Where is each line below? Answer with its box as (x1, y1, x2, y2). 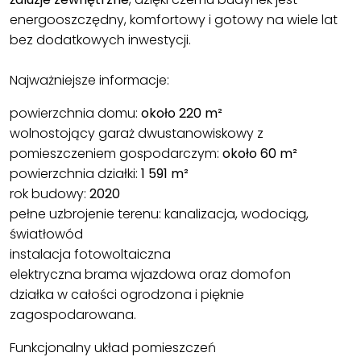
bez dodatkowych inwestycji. (10, 31, 191, 50)
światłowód (10, 225, 83, 244)
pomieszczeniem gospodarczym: (10, 144, 222, 164)
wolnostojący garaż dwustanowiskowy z (10, 124, 263, 143)
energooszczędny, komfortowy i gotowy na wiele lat (10, 10, 338, 30)
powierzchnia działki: (10, 164, 141, 184)
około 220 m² (141, 104, 222, 123)
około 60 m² (222, 144, 297, 164)
